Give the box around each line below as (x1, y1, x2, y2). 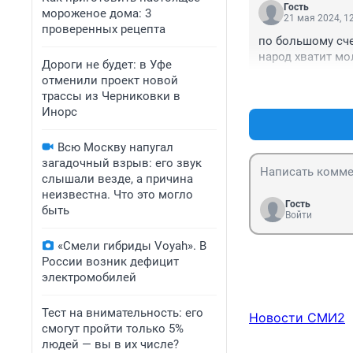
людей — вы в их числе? (42, 337, 179, 351)
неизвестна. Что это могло (42, 188, 193, 202)
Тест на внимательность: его (42, 306, 203, 320)
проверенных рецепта (42, 22, 165, 36)
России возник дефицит (42, 255, 179, 269)
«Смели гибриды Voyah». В (58, 239, 206, 253)
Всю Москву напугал (58, 140, 173, 154)
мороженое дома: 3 (42, 6, 151, 20)
